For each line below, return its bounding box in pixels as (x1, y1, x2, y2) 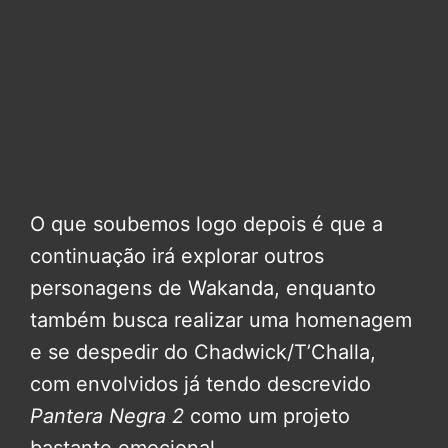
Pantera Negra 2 (30, 404, 184, 429)
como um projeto (184, 404, 350, 429)
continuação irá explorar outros (30, 244, 324, 269)
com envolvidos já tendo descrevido (30, 372, 371, 397)
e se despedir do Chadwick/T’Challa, (30, 340, 376, 365)
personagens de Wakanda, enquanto (30, 276, 376, 301)
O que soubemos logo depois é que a (30, 212, 383, 237)
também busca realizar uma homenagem (30, 308, 412, 333)
